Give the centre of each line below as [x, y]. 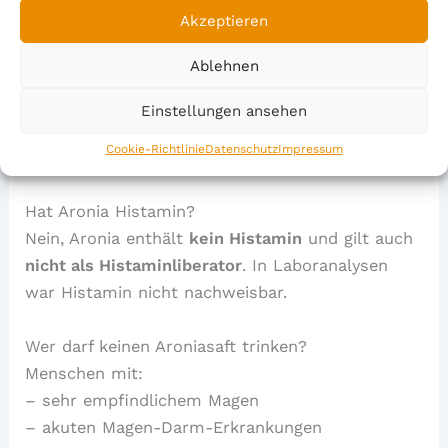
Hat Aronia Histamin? [110, 212]
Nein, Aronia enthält [107, 239]
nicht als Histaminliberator [134, 266]
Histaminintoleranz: [103, 160]
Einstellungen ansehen [224, 110]
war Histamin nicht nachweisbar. [156, 293]
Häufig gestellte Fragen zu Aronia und [176, 133]
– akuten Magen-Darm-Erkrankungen [174, 427]
